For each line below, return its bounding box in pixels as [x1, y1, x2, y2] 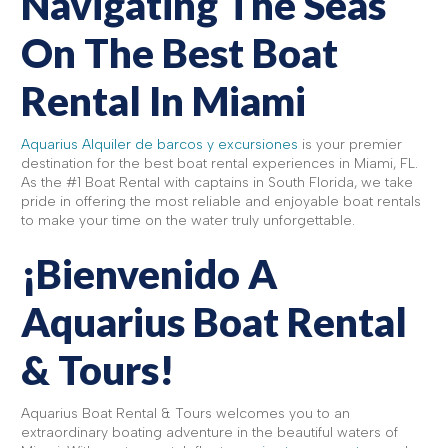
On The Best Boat [21, 28, 338, 77]
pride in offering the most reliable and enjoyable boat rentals [21, 192, 421, 210]
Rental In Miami [21, 76, 306, 125]
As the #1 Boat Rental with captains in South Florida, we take [21, 173, 413, 191]
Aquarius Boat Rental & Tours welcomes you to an [21, 404, 350, 422]
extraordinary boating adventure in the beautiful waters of [21, 423, 398, 441]
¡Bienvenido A [21, 249, 277, 298]
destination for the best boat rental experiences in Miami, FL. [21, 154, 418, 172]
